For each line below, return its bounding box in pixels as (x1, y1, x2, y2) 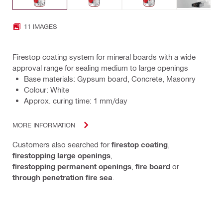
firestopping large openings (12, 150, 111, 160)
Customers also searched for (12, 139, 111, 149)
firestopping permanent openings (12, 161, 131, 171)
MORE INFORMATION (12, 121, 75, 129)
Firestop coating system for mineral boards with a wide (12, 52, 196, 61)
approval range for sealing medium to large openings (12, 63, 188, 72)
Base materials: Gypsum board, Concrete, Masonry (24, 74, 196, 83)
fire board (135, 161, 170, 171)
